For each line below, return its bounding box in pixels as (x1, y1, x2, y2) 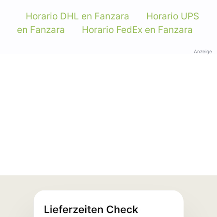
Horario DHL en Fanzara (25, 10, 129, 22)
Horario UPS (146, 10, 199, 22)
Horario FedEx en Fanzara (82, 24, 193, 35)
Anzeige (194, 48, 212, 54)
